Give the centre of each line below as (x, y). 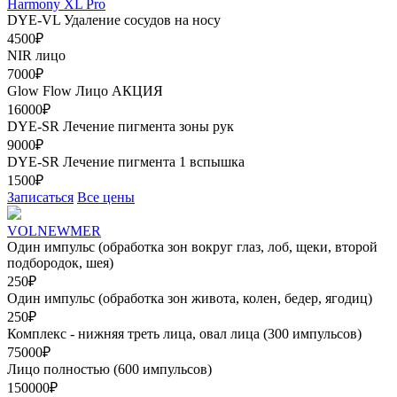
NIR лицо (36, 55)
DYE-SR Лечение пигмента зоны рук (121, 126)
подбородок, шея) (60, 263)
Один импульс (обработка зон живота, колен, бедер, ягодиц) (190, 298)
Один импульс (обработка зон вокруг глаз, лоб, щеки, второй (192, 247)
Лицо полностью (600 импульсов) (109, 369)
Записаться (40, 197)
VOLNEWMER (54, 231)
